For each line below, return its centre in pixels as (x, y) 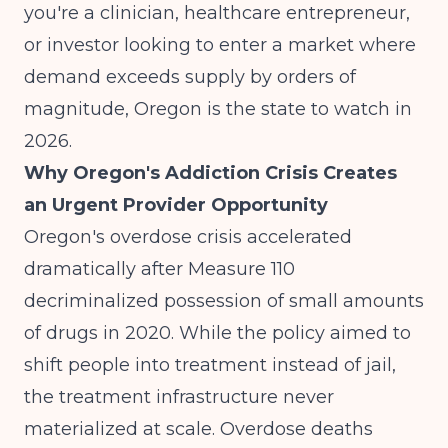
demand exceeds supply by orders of (190, 77)
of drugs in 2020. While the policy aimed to (217, 333)
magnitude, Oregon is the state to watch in (218, 109)
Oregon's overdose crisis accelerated (188, 237)
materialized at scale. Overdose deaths (198, 429)
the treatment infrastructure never (179, 397)
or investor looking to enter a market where (220, 45)
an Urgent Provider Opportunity (176, 205)
